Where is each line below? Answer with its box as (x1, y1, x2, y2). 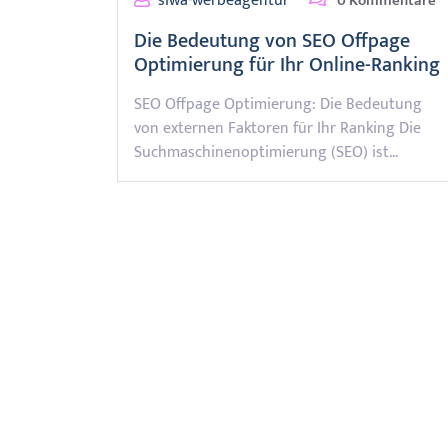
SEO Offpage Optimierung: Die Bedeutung (134, 91, 422, 118)
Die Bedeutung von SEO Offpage (134, 24, 410, 58)
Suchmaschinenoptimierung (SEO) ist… (134, 139, 398, 166)
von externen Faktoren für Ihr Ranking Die (134, 115, 421, 142)
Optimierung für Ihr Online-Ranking (134, 48, 440, 82)
